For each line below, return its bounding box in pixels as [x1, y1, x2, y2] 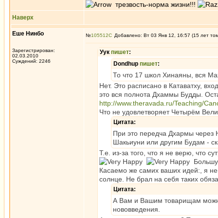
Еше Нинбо [12, 30, 44, 37]
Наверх [12, 14, 34, 21]
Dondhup [113, 60, 140, 67]
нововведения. [113, 205, 160, 213]
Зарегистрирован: [12, 48, 55, 53]
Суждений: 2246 [12, 58, 51, 64]
